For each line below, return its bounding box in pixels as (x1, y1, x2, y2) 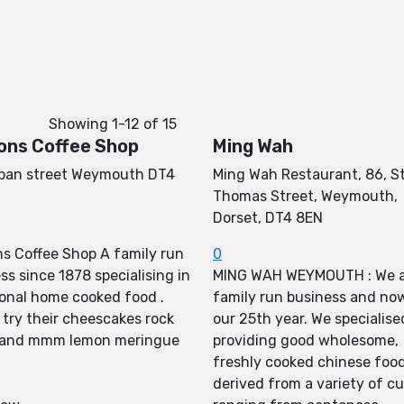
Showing (49, 115, 112, 133)
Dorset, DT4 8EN (213, 209, 323, 226)
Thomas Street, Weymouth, (213, 188, 398, 205)
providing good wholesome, (213, 332, 399, 349)
